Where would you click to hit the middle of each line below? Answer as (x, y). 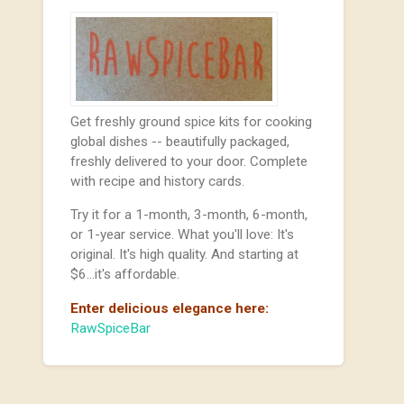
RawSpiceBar (111, 328)
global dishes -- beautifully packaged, (180, 142)
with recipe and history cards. (158, 182)
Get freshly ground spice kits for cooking (192, 122)
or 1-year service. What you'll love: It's (183, 235)
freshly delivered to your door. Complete (189, 162)
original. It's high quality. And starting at (185, 255)
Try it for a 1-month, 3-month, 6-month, (189, 215)
